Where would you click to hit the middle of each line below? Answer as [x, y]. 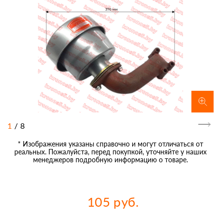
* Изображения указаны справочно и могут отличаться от [110, 144]
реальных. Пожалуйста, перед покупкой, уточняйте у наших [110, 152]
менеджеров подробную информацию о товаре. [110, 160]
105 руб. [113, 202]
